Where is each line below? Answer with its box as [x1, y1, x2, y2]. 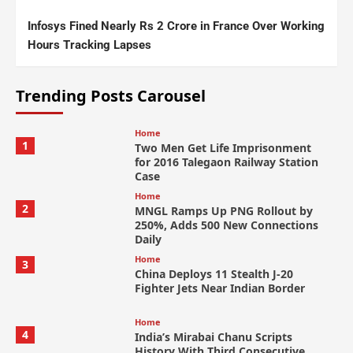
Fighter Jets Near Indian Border [134, 281, 305, 296]
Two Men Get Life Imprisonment [134, 140, 311, 156]
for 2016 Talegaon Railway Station [134, 154, 318, 170]
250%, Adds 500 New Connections [134, 217, 318, 233]
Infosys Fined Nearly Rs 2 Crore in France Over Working [28, 19, 325, 34]
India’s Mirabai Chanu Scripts [134, 329, 292, 345]
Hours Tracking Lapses [28, 38, 151, 53]
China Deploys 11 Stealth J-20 [134, 266, 293, 282]
